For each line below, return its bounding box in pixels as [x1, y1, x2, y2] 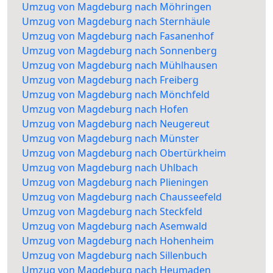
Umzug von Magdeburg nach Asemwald [22, 219, 207, 233]
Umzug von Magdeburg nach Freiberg [22, 73, 199, 87]
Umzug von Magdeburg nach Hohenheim [22, 234, 214, 248]
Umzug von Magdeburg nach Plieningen [22, 175, 208, 190]
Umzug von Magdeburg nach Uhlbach [22, 161, 198, 175]
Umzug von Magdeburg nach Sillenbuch [22, 249, 207, 263]
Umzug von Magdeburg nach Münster [22, 132, 199, 146]
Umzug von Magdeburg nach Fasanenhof [22, 29, 214, 43]
